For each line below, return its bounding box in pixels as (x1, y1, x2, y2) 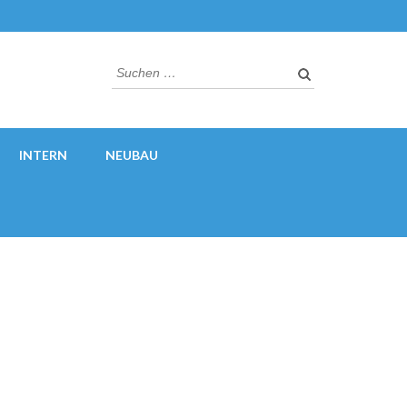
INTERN (19, 147, 67, 163)
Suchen (111, 57, 164, 77)
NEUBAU (105, 147, 158, 163)
